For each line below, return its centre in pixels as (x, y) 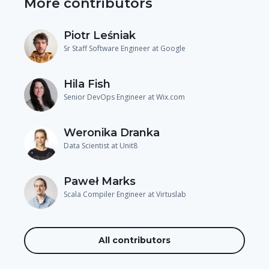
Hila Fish (87, 84)
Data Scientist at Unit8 (101, 145)
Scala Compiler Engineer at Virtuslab (125, 194)
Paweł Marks (100, 181)
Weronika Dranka (112, 132)
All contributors (134, 240)
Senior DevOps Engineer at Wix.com (124, 97)
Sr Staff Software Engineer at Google (125, 48)
